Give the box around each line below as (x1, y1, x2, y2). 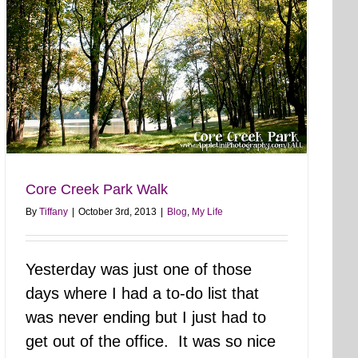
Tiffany (39, 206, 68, 218)
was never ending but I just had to (26, 308, 266, 327)
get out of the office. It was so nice (26, 332, 276, 351)
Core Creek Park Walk (26, 181, 168, 198)
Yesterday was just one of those (26, 261, 252, 279)
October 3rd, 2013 (78, 206, 157, 218)
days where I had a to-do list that (26, 284, 259, 303)
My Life (192, 206, 223, 218)
